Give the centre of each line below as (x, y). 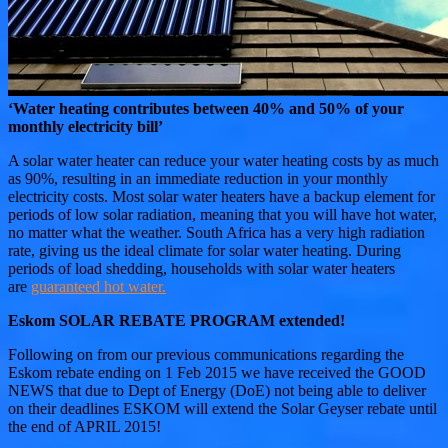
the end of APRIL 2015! (84, 426)
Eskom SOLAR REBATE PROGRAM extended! (176, 320)
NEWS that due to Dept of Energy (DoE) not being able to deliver (217, 390)
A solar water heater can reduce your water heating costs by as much (223, 160)
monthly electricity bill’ (85, 126)
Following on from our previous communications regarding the (206, 354)
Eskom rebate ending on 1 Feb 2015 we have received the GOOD (217, 372)
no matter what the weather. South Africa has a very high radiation (216, 232)
